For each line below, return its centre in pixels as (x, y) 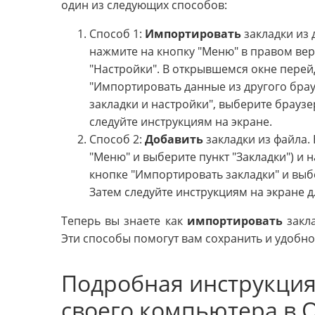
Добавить (174, 139)
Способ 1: (117, 33)
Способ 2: (117, 139)
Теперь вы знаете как (124, 220)
